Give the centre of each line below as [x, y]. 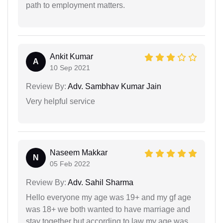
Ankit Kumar [71, 56]
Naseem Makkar [79, 152]
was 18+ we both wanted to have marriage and [108, 209]
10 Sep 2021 [70, 67]
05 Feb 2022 [70, 164]
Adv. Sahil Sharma [100, 182]
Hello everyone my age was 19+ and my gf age [109, 197]
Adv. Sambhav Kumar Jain [114, 86]
